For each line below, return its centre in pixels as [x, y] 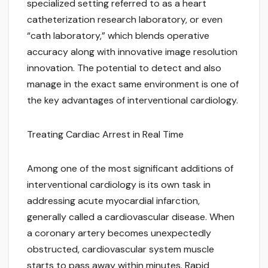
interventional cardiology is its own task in [119, 185]
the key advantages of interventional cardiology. [133, 100]
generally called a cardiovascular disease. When [131, 217]
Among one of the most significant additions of [130, 169]
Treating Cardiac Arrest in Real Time [105, 135]
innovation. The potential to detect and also [124, 68]
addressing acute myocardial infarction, [113, 201]
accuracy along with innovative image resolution [132, 52]
